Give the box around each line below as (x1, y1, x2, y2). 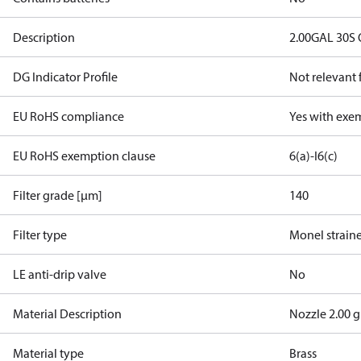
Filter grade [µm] (13, 187, 102, 203)
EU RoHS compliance (13, 108, 124, 124)
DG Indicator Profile (13, 68, 118, 85)
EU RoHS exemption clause (13, 147, 156, 164)
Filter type (13, 226, 67, 243)
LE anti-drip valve (13, 266, 106, 282)
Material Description (13, 305, 122, 322)
